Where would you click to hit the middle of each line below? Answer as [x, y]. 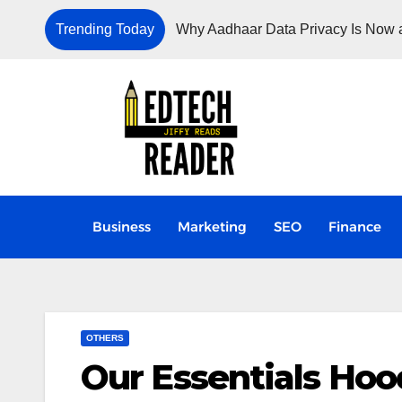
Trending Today [105, 29]
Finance [354, 226]
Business [121, 226]
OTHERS [105, 337]
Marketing [212, 226]
